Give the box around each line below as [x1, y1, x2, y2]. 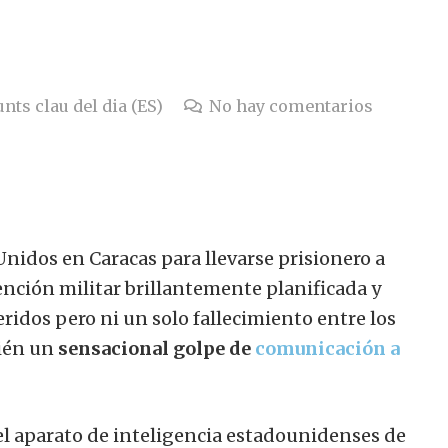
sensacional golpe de [58, 337, 251, 361]
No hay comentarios [208, 96, 373, 117]
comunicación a [255, 337, 400, 361]
